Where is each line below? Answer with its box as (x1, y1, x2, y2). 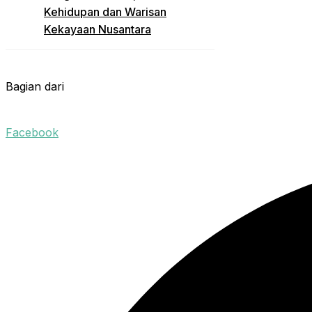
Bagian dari (6, 79, 64, 93)
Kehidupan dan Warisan (44, 4, 166, 19)
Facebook (6, 125, 58, 139)
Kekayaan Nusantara (44, 22, 151, 36)
